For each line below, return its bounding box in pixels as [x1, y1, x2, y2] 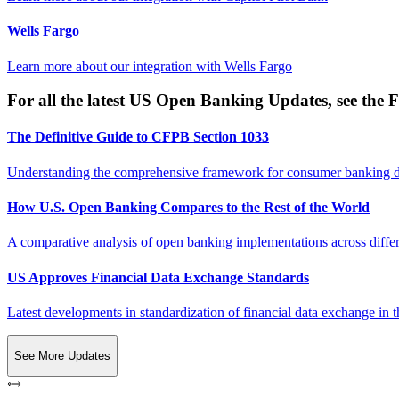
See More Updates [14, 349, 110, 363]
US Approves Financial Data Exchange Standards [7, 269, 309, 285]
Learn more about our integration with [7, 58, 224, 74]
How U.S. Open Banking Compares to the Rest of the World [7, 199, 370, 216]
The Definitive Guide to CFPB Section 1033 [7, 129, 269, 145]
